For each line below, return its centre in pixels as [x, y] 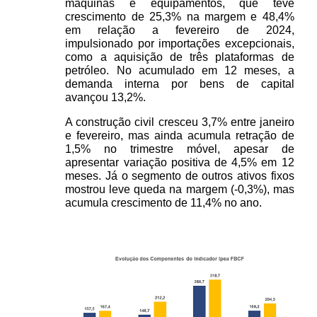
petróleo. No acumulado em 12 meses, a [180, 71]
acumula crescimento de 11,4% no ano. [164, 203]
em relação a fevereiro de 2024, [180, 30]
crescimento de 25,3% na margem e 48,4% [180, 17]
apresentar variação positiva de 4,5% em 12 [180, 163]
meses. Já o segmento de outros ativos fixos [180, 176]
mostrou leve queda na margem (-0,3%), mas [180, 190]
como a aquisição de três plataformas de [180, 57]
